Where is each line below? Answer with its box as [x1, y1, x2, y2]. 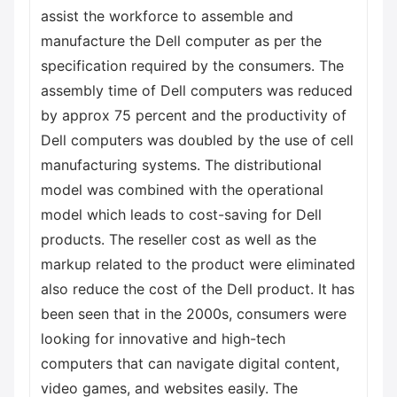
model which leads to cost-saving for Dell [41, 206, 322, 223]
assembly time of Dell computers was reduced [41, 82, 353, 99]
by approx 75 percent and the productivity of [41, 106, 346, 124]
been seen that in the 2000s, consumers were [41, 305, 346, 323]
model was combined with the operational [41, 181, 323, 198]
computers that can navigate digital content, [41, 354, 339, 372]
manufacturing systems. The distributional [41, 156, 322, 174]
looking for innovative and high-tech [41, 330, 285, 347]
